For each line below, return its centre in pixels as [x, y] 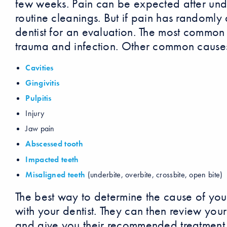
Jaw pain [40, 129]
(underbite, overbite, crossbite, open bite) [154, 174]
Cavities [40, 68]
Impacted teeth [52, 159]
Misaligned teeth [55, 174]
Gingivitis [43, 83]
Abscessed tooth [54, 144]
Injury [35, 113]
